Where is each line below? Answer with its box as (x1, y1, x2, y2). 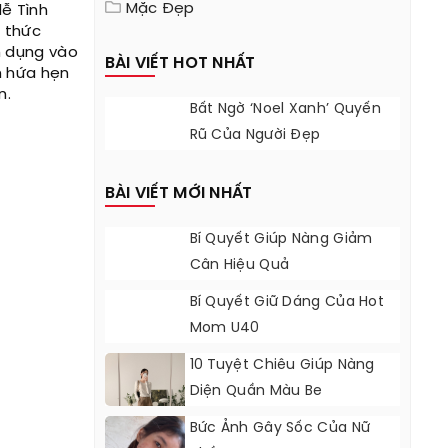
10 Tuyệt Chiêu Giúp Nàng (189, 358, 375, 373)
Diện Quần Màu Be (189, 384, 323, 399)
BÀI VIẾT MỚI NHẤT (104, 185, 253, 202)
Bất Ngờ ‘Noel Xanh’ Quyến (189, 102, 382, 117)
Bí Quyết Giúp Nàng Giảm (189, 232, 373, 247)
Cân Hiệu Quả (189, 258, 290, 273)
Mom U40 (189, 321, 260, 336)
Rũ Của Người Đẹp (189, 128, 321, 143)
